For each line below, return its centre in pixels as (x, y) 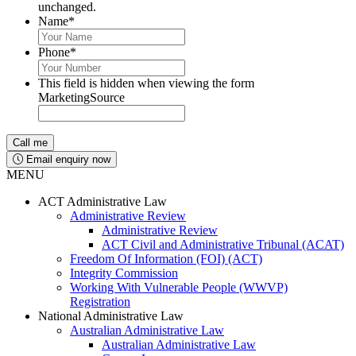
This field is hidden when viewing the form (146, 83)
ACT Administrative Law (103, 201)
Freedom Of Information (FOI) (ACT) (166, 259)
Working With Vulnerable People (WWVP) (179, 287)
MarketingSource (81, 97)
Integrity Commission (124, 273)
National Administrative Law (111, 316)
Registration (100, 302)
